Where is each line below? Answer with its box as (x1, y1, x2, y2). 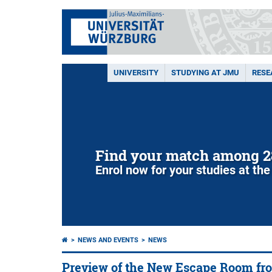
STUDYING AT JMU (171, 68, 239, 77)
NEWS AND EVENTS (78, 236, 138, 244)
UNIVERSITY (114, 68, 158, 77)
